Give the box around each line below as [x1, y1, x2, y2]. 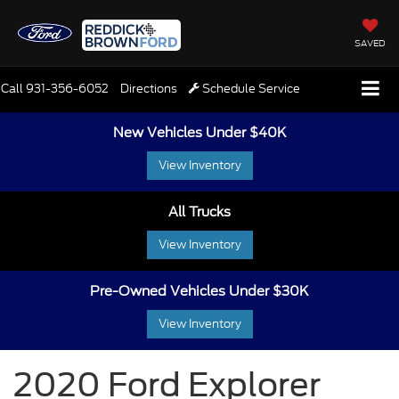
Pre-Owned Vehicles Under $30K [90, 281, 309, 302]
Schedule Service [199, 80, 300, 98]
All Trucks [168, 202, 231, 223]
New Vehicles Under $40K [112, 123, 287, 143]
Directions [120, 80, 177, 98]
